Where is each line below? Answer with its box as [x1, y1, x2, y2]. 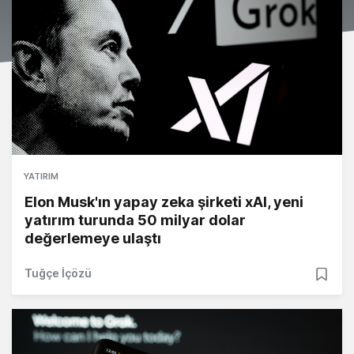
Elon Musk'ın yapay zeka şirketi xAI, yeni [24, 194, 303, 211]
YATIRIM [24, 171, 58, 183]
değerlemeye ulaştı [24, 230, 161, 247]
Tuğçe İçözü [24, 266, 92, 281]
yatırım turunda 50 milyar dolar [24, 212, 246, 229]
